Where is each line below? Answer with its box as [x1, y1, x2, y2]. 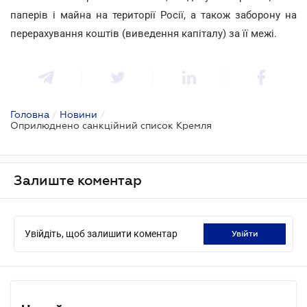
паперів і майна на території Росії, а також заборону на [10, 8, 297, 21]
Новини [60, 108, 97, 120]
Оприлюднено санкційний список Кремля [10, 119, 212, 131]
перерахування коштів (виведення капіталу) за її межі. [10, 27, 277, 40]
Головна [10, 108, 49, 120]
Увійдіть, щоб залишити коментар [25, 228, 177, 239]
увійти [236, 228, 258, 238]
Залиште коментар [14, 172, 142, 188]
